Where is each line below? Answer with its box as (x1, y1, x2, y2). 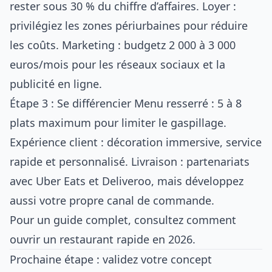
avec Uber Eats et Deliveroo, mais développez (10, 174, 243, 188)
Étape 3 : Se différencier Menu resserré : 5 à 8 (10, 96, 242, 110)
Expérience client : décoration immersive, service (10, 135, 262, 149)
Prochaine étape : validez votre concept (10, 252, 212, 267)
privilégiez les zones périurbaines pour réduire (10, 18, 248, 33)
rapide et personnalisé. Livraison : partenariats (10, 154, 250, 169)
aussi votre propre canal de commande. (10, 193, 214, 208)
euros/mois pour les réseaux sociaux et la (10, 57, 225, 72)
